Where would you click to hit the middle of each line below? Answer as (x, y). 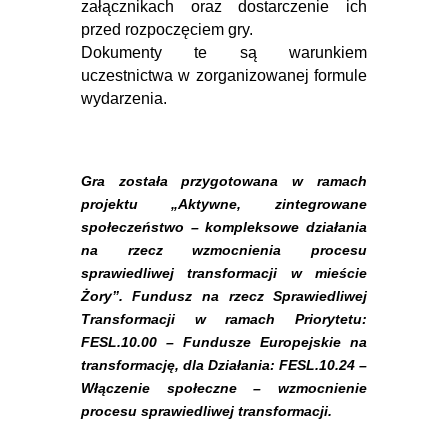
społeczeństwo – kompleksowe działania (224, 227)
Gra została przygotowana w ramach (224, 181)
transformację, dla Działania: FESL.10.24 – (224, 365)
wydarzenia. (123, 98)
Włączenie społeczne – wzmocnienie (224, 388)
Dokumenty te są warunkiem (224, 52)
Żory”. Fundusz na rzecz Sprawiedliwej (224, 296)
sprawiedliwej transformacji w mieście (224, 273)
